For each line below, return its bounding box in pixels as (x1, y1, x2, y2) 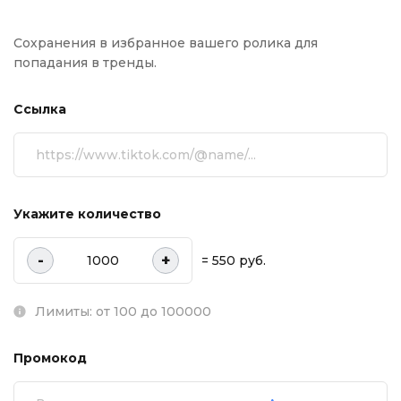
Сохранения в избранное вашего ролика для (13, 35, 318, 51)
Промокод (13, 350, 87, 366)
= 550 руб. (201, 252, 266, 269)
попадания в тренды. (13, 55, 157, 71)
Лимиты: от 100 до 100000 (35, 303, 211, 320)
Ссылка (13, 101, 66, 117)
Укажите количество (13, 206, 161, 222)
